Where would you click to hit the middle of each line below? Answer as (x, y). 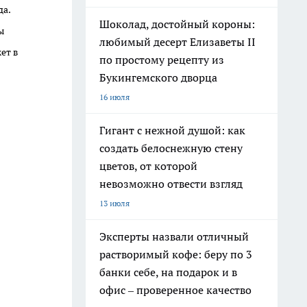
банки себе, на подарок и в (168, 272)
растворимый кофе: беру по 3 (176, 254)
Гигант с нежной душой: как (172, 130)
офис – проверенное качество (175, 290)
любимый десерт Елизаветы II (177, 42)
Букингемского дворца (158, 77)
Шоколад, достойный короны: (177, 24)
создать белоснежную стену (171, 148)
